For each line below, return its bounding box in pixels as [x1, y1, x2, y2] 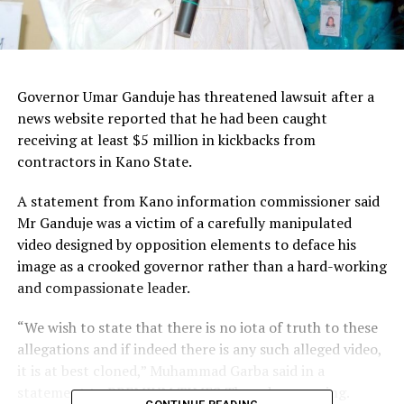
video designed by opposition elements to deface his [16, 234, 356, 254]
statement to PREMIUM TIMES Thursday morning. [16, 381, 350, 402]
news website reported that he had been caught [16, 107, 327, 128]
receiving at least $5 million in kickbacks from [16, 129, 316, 150]
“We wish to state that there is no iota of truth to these [16, 317, 378, 337]
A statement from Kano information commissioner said [16, 190, 380, 211]
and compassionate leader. [16, 277, 190, 298]
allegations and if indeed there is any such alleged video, [16, 338, 381, 359]
